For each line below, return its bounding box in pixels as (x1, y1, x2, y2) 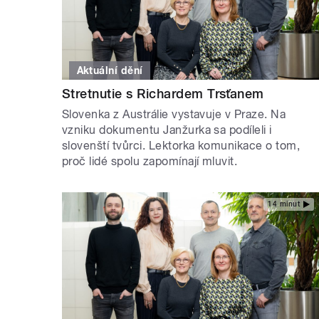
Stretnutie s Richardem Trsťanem (62, 86, 264, 102)
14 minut (268, 199, 300, 208)
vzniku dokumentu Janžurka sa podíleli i (62, 123, 272, 137)
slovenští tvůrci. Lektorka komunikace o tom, (62, 139, 300, 153)
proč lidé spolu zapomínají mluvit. (62, 155, 238, 169)
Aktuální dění (76, 65, 143, 77)
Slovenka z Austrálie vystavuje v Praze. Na (62, 108, 286, 122)
